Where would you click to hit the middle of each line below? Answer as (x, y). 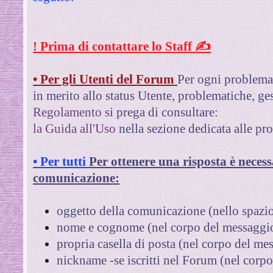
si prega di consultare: (160, 112)
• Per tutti (60, 161)
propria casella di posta (118, 243)
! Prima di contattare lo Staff (114, 46)
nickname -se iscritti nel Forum (139, 260)
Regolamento (68, 112)
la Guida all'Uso (76, 128)
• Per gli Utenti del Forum (104, 79)
